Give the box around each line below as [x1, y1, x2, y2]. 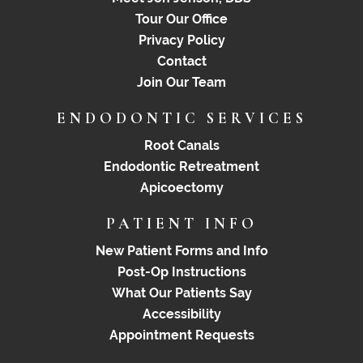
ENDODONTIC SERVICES [56, 109, 307, 128]
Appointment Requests [109, 327, 254, 344]
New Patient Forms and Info [95, 243, 268, 259]
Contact [156, 53, 207, 70]
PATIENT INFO [105, 214, 258, 233]
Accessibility [142, 306, 221, 322]
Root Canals [143, 138, 220, 154]
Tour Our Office [135, 11, 228, 28]
